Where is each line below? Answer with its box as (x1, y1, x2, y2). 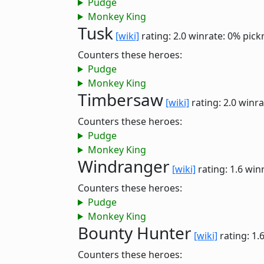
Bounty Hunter (78, 222, 192, 244)
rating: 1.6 (196, 163, 245, 176)
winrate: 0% (189, 29, 240, 42)
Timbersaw (78, 88, 163, 111)
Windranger (78, 155, 170, 177)
